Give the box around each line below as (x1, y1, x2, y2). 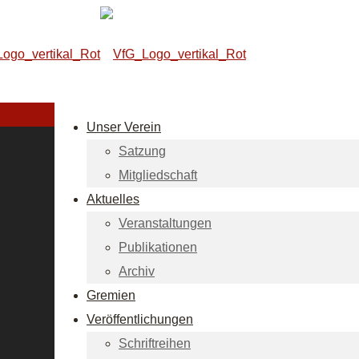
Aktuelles (87, 192, 139, 206)
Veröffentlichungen (87, 313, 193, 326)
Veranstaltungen (119, 216, 212, 230)
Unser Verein (87, 120, 161, 134)
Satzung (119, 144, 166, 158)
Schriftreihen (119, 337, 191, 350)
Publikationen (119, 240, 197, 254)
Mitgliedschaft (119, 168, 197, 182)
